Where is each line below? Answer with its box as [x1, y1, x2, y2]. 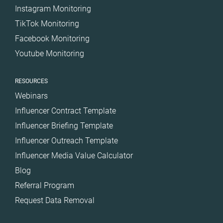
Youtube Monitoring [15, 48, 84, 58]
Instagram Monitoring [15, 3, 91, 13]
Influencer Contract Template [15, 106, 116, 115]
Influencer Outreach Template [15, 135, 118, 145]
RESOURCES [15, 77, 48, 85]
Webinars [15, 91, 48, 101]
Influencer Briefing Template [15, 120, 113, 130]
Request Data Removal [15, 195, 95, 205]
